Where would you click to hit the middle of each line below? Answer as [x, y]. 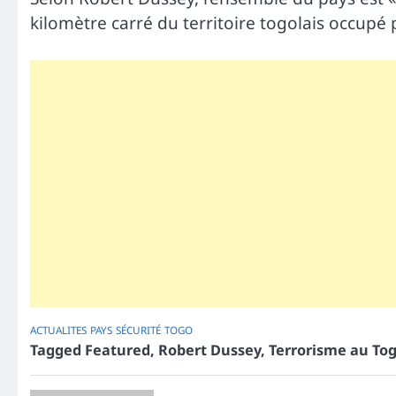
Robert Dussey [209, 350]
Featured [118, 350]
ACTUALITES [58, 331]
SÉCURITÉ [138, 331]
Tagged [57, 350]
